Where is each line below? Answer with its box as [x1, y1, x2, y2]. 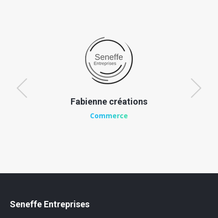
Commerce [90, 111, 128, 120]
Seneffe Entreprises [10, 199, 90, 209]
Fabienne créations [71, 96, 147, 107]
